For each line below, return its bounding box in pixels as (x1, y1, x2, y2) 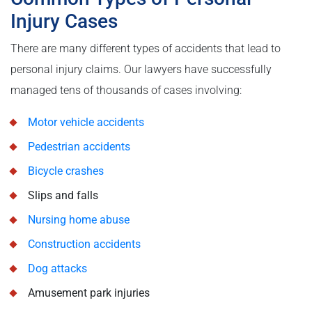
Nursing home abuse (28, 213, 130, 227)
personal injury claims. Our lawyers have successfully (10, 63, 272, 77)
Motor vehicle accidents (28, 116, 144, 130)
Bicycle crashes (28, 164, 104, 178)
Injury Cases (10, 10, 118, 33)
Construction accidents (28, 237, 141, 251)
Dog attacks (28, 262, 87, 276)
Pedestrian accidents (28, 140, 130, 154)
